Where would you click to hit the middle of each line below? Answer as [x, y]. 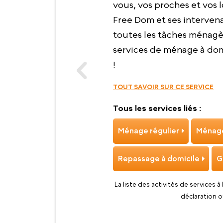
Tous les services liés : [157, 108]
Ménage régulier [148, 131]
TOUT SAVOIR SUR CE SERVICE [163, 87]
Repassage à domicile [159, 158]
